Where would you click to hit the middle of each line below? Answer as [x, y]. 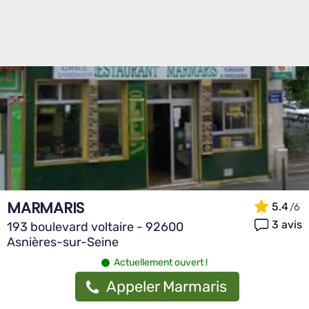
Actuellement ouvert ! [161, 262]
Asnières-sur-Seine [63, 242]
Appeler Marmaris [167, 287]
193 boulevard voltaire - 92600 [95, 227]
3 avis [287, 224]
